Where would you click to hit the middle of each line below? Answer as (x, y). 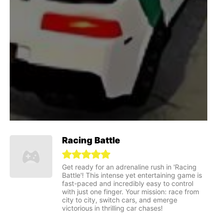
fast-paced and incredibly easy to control (128, 184)
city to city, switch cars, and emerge (120, 200)
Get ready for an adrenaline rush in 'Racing (129, 167)
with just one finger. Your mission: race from (131, 192)
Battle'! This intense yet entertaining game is (132, 175)
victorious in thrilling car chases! (112, 208)
